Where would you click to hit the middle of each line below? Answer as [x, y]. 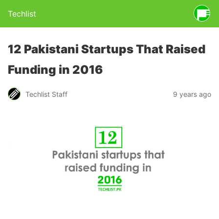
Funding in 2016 [55, 70]
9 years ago [192, 94]
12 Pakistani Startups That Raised [107, 49]
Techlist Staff [46, 94]
